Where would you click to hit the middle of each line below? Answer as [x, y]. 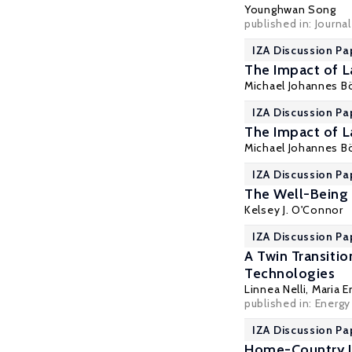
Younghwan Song [290, 9]
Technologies [290, 273]
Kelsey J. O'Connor [294, 210]
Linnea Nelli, [278, 289]
